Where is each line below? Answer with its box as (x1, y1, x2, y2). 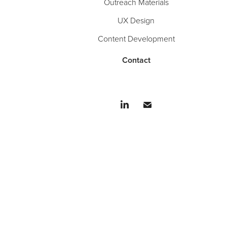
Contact (122, 54, 150, 66)
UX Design (118, 14, 155, 26)
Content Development (97, 32, 175, 44)
